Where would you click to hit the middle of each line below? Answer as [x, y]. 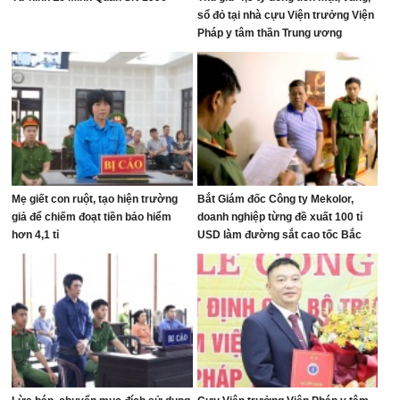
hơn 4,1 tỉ [36, 235]
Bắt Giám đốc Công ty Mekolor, [275, 199]
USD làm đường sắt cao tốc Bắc [279, 235]
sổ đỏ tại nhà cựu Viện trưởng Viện [285, 15]
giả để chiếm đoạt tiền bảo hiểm [92, 217]
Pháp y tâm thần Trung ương [269, 33]
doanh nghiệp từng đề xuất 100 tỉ [279, 217]
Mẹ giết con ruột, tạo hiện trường [95, 199]
